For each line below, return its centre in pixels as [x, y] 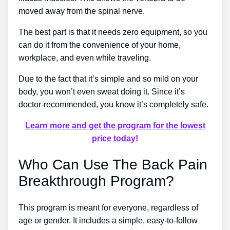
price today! [115, 138]
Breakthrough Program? [96, 181]
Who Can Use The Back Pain [113, 165]
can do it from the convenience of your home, [100, 45]
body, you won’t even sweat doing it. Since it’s [102, 91]
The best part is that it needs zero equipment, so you [113, 32]
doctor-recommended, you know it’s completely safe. [113, 104]
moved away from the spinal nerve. [82, 11]
